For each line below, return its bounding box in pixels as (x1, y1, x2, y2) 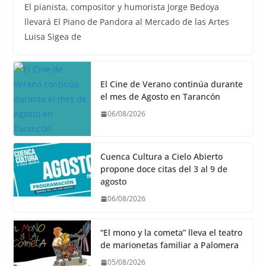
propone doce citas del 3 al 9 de (100, 163, 227, 175)
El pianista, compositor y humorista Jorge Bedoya (24, 1, 219, 13)
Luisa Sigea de (24, 31, 81, 43)
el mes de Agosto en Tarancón (100, 91, 220, 103)
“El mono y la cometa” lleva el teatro (100, 227, 242, 239)
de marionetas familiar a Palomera (100, 239, 239, 251)
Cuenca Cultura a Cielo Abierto (100, 151, 223, 163)
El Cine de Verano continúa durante (100, 78, 243, 90)
